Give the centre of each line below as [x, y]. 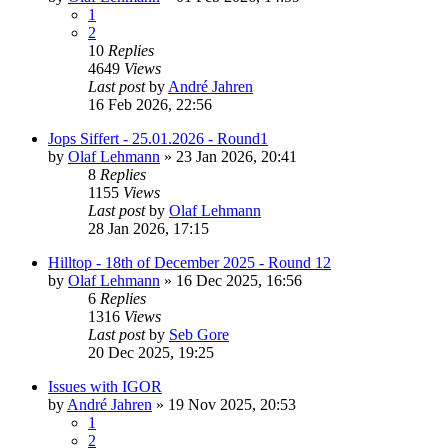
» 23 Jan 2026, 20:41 [228, 156]
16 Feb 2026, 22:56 [150, 104]
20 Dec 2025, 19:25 [151, 352]
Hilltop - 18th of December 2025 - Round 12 [189, 262]
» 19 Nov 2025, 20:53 [224, 404]
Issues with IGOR [105, 386]
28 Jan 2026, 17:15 [148, 228]
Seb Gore [199, 334]
